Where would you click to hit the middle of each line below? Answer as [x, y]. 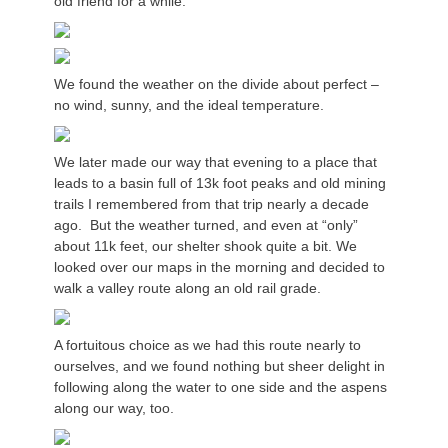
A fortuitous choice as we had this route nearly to [207, 345]
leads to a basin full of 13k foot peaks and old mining [220, 183]
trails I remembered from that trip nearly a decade [211, 204]
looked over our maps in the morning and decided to [219, 267]
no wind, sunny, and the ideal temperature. [189, 105]
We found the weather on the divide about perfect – [216, 84]
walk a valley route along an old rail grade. [187, 288]
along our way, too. [114, 408]
